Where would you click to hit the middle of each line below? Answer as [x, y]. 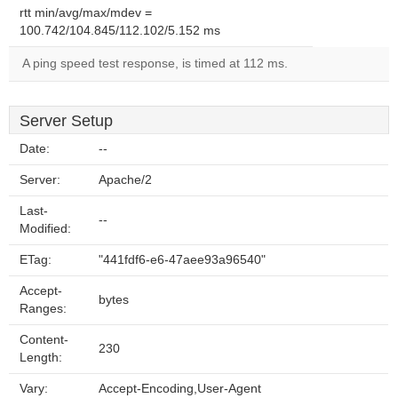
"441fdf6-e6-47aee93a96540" [182, 260]
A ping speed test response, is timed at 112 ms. [155, 64]
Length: [41, 358]
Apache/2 [125, 180]
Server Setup [66, 121]
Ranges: [43, 309]
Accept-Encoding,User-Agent [180, 389]
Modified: [45, 229]
